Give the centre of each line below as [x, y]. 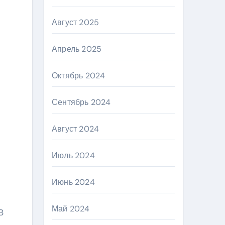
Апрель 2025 [77, 49]
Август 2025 [76, 22]
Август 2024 [76, 129]
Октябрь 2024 [79, 76]
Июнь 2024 [73, 182]
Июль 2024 [73, 155]
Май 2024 [71, 209]
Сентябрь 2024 [81, 102]
